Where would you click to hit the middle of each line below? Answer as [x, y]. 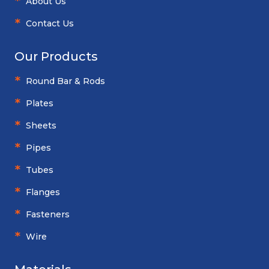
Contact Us [50, 24]
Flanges [43, 192]
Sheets [41, 126]
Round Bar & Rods [65, 81]
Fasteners [48, 215]
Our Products [56, 57]
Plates [40, 104]
